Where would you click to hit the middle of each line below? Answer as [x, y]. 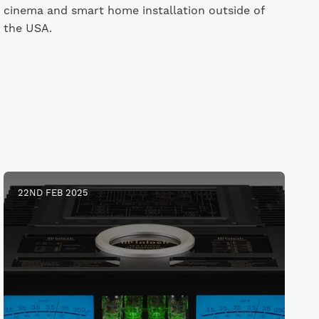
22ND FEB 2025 [53, 193]
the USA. [28, 28]
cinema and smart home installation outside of [134, 11]
